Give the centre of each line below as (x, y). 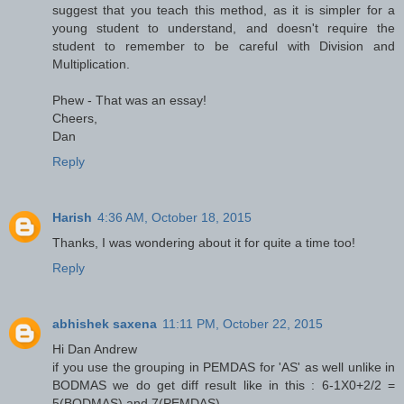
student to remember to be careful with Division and (224, 46)
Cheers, (75, 119)
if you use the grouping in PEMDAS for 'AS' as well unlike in (224, 367)
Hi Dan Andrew (95, 349)
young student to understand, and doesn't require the (224, 28)
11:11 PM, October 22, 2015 (243, 324)
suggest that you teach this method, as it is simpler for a (224, 10)
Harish (72, 218)
